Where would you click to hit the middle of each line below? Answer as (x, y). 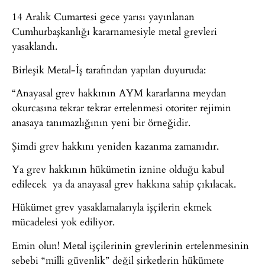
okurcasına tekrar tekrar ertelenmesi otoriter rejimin (122, 108)
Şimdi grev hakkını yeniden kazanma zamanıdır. (115, 146)
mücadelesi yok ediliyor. (63, 222)
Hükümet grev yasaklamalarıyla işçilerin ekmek (112, 207)
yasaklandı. (35, 46)
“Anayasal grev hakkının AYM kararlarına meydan (119, 93)
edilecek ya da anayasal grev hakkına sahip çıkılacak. (124, 183)
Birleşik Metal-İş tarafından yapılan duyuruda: (109, 69)
